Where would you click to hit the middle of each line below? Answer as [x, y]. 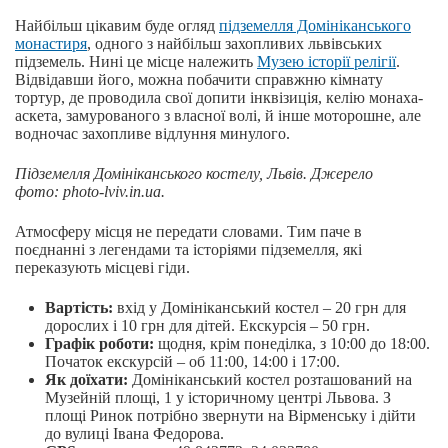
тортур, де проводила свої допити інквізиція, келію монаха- [219, 98]
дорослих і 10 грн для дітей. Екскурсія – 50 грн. [207, 326]
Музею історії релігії [326, 62]
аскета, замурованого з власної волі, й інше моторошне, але [218, 116]
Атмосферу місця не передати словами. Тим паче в [188, 232]
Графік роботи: [99, 344]
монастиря [51, 44]
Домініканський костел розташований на [270, 380]
